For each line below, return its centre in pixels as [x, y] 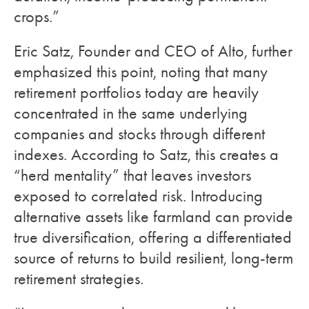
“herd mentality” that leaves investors [132, 175]
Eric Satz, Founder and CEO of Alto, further [153, 51]
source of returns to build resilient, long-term [153, 258]
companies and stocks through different [139, 134]
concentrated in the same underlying [131, 113]
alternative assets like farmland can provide [153, 217]
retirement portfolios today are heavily [136, 92]
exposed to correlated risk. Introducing [138, 196]
